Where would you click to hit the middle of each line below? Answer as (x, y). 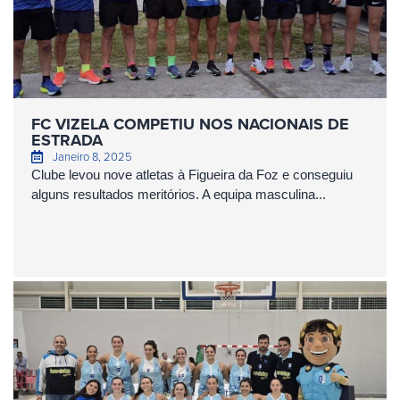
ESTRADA (67, 140)
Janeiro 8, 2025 (92, 156)
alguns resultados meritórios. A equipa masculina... (179, 194)
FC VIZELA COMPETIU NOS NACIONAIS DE (190, 124)
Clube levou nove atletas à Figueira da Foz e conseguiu (192, 175)
